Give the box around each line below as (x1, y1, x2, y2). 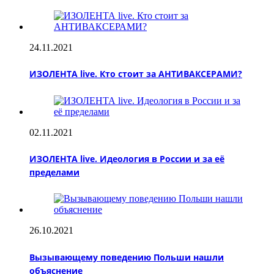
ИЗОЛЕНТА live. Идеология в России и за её (29, 153, 224, 165)
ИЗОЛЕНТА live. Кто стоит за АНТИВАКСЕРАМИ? (29, 68, 242, 80)
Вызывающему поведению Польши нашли (29, 251, 224, 263)
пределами (29, 166, 80, 179)
